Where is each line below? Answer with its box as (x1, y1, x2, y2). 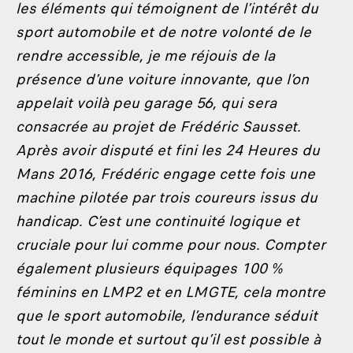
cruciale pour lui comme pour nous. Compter (16, 234, 325, 255)
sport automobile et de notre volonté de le (16, 21, 311, 43)
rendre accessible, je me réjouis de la (16, 45, 275, 66)
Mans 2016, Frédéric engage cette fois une (16, 163, 315, 184)
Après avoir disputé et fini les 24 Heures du (16, 139, 320, 161)
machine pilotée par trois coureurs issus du (16, 187, 318, 208)
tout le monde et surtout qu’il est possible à (16, 329, 321, 350)
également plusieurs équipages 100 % (16, 258, 283, 279)
